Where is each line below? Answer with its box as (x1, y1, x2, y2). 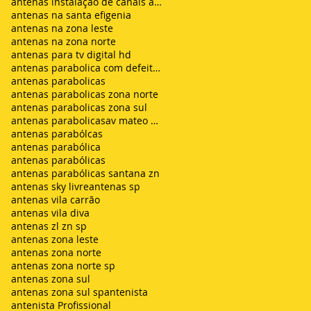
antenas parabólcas (11, 126, 103, 140)
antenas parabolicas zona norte (11, 87, 158, 101)
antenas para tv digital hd (11, 47, 131, 61)
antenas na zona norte (11, 34, 116, 48)
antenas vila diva (11, 205, 90, 219)
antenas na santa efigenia (11, 8, 131, 22)
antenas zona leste (11, 232, 99, 246)
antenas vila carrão (11, 192, 100, 206)
